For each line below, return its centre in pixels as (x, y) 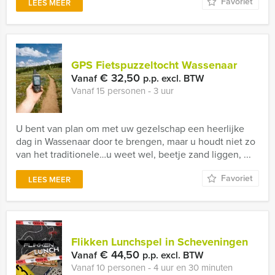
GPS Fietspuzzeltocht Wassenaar (154, 65)
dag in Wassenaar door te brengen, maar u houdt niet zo (136, 141)
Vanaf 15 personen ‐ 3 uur (122, 91)
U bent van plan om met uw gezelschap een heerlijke (130, 129)
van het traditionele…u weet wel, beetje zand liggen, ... (134, 154)
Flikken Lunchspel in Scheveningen (160, 242)
